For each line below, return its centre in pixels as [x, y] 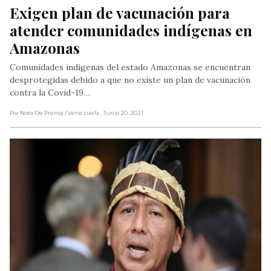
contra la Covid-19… [50, 92]
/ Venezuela [83, 113]
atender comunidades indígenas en [131, 30]
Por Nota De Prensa [37, 113]
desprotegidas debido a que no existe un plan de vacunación [130, 80]
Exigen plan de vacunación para [120, 12]
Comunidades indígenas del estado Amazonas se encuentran [130, 67]
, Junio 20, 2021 [122, 113]
